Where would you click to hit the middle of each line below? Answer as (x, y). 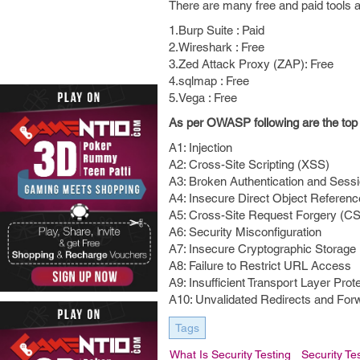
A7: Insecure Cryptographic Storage (262, 249)
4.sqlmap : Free (209, 81)
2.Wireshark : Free (217, 47)
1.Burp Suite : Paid (217, 30)
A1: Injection (200, 147)
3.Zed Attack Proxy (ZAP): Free (251, 64)
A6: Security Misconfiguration (245, 232)
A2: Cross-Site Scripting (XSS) (249, 164)
